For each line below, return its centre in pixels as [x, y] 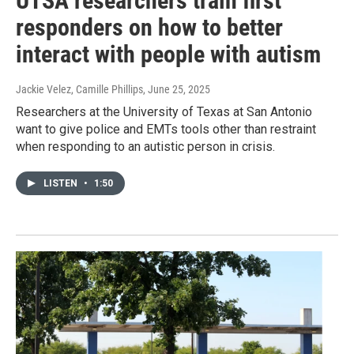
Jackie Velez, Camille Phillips [79, 90]
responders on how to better [149, 28]
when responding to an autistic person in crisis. [145, 147]
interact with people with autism [168, 55]
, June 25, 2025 [177, 90]
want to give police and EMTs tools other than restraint [166, 130]
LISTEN [62, 184]
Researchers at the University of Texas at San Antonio [164, 112]
